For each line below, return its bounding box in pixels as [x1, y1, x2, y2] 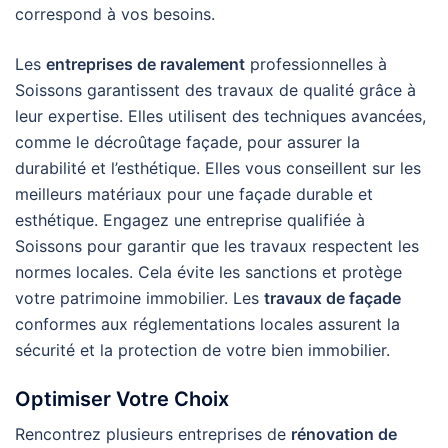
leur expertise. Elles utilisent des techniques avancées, [15, 106, 426, 126]
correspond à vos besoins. [15, 4, 215, 24]
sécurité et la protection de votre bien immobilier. [15, 340, 390, 360]
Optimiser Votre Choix [15, 387, 229, 411]
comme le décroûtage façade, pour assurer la [15, 132, 360, 152]
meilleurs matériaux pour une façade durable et [15, 184, 373, 204]
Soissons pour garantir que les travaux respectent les [15, 236, 419, 256]
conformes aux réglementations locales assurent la [15, 314, 400, 334]
